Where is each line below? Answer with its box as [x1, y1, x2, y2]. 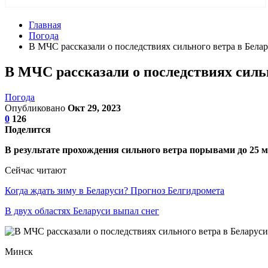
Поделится [5, 124, 51, 135]
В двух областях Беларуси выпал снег [5, 205, 159, 216]
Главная [29, 20, 61, 30]
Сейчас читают [5, 165, 66, 175]
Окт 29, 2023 [68, 102, 121, 113]
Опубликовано [5, 102, 68, 113]
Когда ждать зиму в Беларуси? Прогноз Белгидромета [5, 185, 224, 196]
